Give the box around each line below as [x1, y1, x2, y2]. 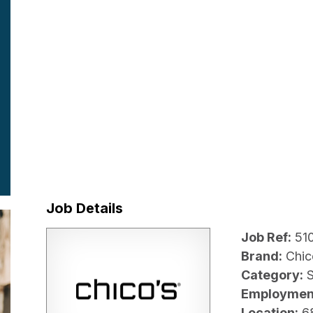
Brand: [241, 249, 282, 264]
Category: [241, 268, 303, 283]
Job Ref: [241, 230, 291, 245]
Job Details [46, 199, 123, 217]
